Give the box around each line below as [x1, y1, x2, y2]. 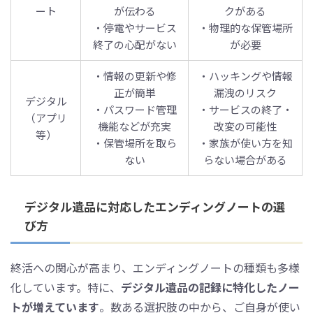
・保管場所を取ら [92, 135, 177, 150]
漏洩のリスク [214, 85, 277, 100]
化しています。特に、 [10, 278, 121, 296]
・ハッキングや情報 [198, 68, 293, 83]
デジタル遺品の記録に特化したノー [121, 278, 300, 296]
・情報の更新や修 [92, 68, 177, 83]
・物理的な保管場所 [198, 20, 293, 35]
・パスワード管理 [92, 101, 177, 117]
